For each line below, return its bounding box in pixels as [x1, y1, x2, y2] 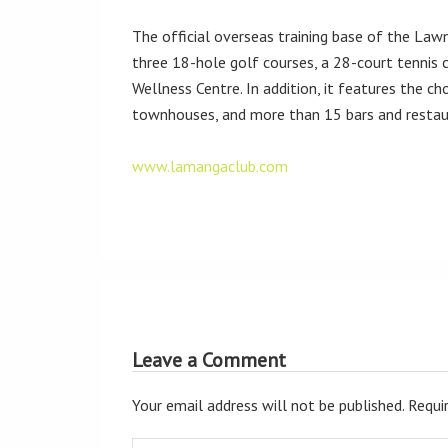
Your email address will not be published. [132, 395, 404, 415]
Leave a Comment [132, 347, 286, 373]
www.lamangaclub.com [132, 156, 288, 176]
